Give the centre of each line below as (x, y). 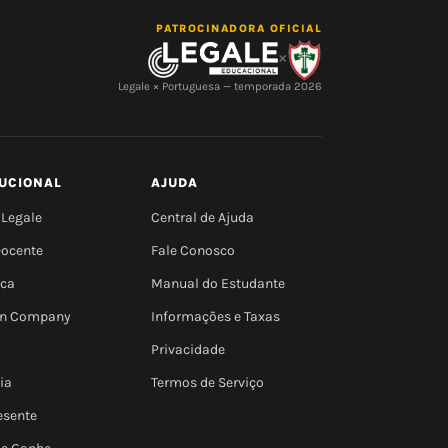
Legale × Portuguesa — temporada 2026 (220, 85)
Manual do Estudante (218, 283)
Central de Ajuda (203, 217)
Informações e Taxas (216, 316)
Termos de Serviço (208, 382)
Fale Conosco (193, 250)
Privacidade (188, 349)
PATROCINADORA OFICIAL (238, 28)
